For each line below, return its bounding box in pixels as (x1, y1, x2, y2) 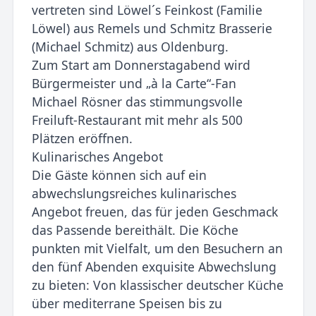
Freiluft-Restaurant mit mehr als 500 (31, 111, 243, 128)
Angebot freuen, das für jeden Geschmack (31, 202, 278, 220)
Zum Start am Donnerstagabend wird (31, 56, 250, 73)
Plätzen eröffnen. (31, 129, 133, 147)
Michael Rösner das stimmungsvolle (31, 92, 243, 110)
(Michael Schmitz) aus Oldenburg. (31, 37, 229, 55)
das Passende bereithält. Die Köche (31, 221, 238, 238)
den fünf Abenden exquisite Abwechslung (31, 257, 276, 275)
